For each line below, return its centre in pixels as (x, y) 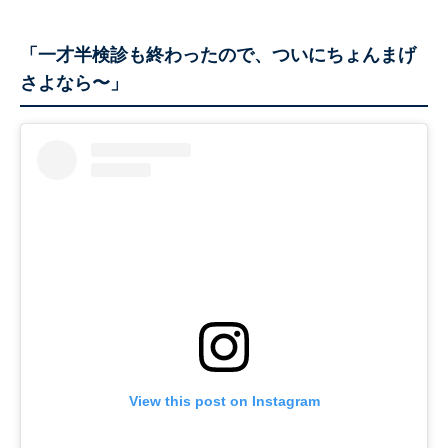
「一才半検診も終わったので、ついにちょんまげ (218, 55)
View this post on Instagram (224, 401)
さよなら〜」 (74, 83)
